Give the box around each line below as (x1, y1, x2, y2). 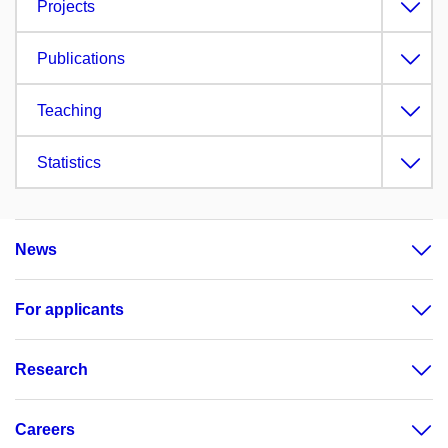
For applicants (15, 300, 124, 318)
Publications (37, 49, 125, 67)
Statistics (37, 153, 101, 171)
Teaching (37, 101, 102, 119)
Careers (15, 420, 75, 438)
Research (15, 360, 88, 378)
